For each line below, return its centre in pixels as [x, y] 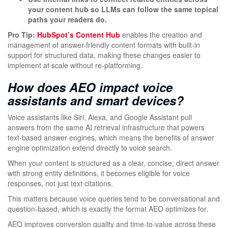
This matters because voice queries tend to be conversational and [114, 199]
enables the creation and [161, 35]
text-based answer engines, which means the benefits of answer [111, 138]
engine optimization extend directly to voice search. [90, 148]
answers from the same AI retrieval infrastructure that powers [106, 127]
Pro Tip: [22, 35]
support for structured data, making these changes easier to [104, 55]
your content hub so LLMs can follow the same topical [123, 9]
